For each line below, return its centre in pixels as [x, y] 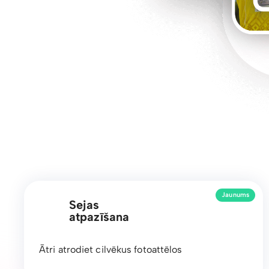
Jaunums [235, 195]
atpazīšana [99, 216]
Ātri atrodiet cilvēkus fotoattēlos [111, 249]
